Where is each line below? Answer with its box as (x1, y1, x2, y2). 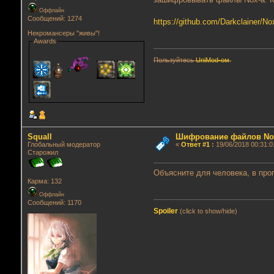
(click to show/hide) (178, 207, 238, 215)
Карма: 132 (27, 177, 62, 185)
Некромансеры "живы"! (27, 29, 100, 37)
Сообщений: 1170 (27, 199, 81, 207)
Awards (33, 37, 56, 45)
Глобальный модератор (27, 141, 100, 149)
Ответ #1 (180, 141, 210, 149)
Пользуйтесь (154, 56, 196, 64)
